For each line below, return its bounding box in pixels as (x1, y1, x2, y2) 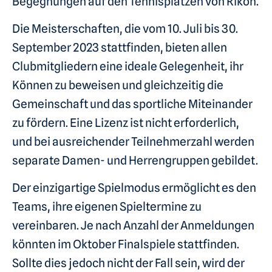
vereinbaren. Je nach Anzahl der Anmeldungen (12, 219, 254, 233)
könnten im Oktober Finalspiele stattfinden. (12, 237, 239, 252)
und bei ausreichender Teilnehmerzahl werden (12, 135, 254, 149)
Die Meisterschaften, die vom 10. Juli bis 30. (12, 22, 238, 36)
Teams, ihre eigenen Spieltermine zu (12, 200, 202, 214)
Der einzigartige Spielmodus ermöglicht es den (12, 181, 256, 195)
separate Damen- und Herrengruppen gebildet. (12, 154, 258, 168)
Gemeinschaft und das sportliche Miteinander (12, 97, 253, 111)
